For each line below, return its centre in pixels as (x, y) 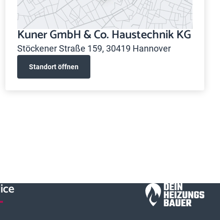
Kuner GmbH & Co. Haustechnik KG (104, 35)
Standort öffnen (54, 67)
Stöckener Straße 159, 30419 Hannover (94, 48)
